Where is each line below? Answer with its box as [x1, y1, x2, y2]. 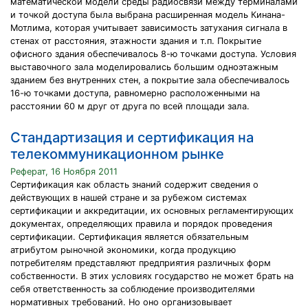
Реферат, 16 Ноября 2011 [10, 166, 118, 177]
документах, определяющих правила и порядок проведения [10, 219, 272, 229]
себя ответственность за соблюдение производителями [10, 284, 255, 294]
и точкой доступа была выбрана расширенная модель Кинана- [10, 10, 285, 20]
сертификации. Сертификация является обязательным [10, 232, 249, 242]
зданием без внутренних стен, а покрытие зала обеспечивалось [10, 75, 289, 85]
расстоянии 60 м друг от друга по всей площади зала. [10, 101, 250, 111]
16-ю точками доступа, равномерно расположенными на [10, 88, 260, 98]
